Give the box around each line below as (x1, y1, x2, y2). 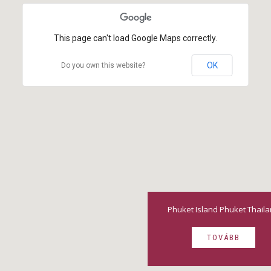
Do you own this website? (60, 61, 145, 70)
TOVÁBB (206, 233, 240, 242)
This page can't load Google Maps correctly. (54, 33, 217, 44)
